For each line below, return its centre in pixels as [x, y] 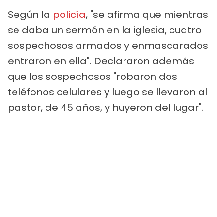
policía [69, 14]
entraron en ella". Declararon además [101, 61]
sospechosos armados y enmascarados [108, 45]
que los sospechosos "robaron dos [93, 76]
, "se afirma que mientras [147, 14]
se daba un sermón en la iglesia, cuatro [105, 30]
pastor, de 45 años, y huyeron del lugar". [106, 107]
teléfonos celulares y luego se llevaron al [108, 92]
